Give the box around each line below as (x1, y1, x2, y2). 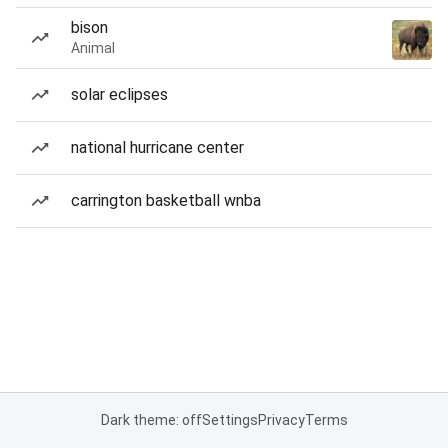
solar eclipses (71, 85, 168, 104)
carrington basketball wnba (71, 191, 261, 210)
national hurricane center (71, 138, 244, 157)
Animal (71, 40, 115, 56)
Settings (201, 412, 258, 428)
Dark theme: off (100, 412, 202, 428)
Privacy (257, 412, 305, 428)
